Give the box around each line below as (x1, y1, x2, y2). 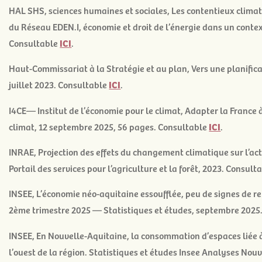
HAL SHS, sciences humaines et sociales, (9, 3, 172, 16)
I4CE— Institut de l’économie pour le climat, (9, 103, 185, 116)
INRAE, (9, 144, 39, 158)
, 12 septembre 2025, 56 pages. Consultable (35, 119, 209, 133)
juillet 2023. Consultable (9, 78, 109, 91)
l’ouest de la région (9, 244, 85, 258)
